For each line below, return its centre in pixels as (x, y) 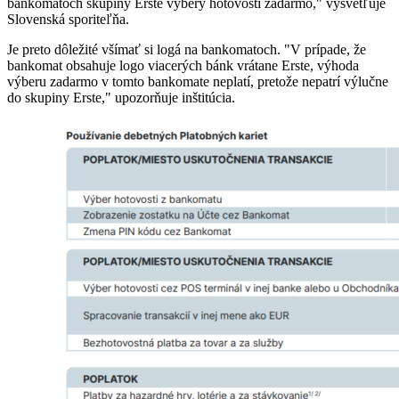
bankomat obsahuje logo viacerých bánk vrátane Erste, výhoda (183, 65)
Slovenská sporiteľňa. (68, 19)
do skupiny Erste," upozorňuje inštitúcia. (121, 97)
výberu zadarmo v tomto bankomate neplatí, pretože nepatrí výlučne (198, 81)
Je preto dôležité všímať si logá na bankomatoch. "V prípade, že (187, 49)
